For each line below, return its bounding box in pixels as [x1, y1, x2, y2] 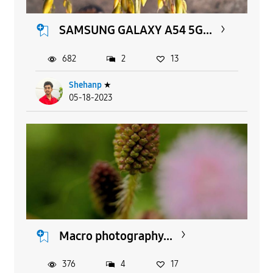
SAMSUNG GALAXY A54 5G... [58, 23, 212, 38]
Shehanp [68, 79, 102, 90]
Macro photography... [58, 228, 172, 243]
